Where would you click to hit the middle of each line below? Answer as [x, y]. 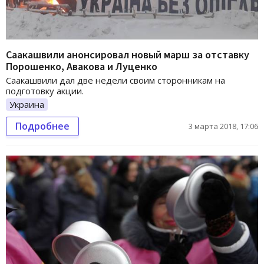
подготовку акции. [45, 90]
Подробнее [42, 126]
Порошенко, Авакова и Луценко [82, 66]
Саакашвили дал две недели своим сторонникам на [115, 80]
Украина [27, 104]
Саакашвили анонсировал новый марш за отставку [128, 54]
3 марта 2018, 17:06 [223, 126]
